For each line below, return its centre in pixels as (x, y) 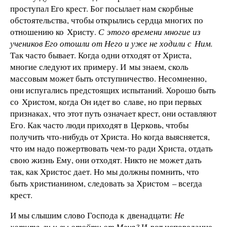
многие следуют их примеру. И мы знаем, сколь (99, 66)
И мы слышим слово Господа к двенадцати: (92, 215)
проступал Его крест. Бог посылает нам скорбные (102, 8)
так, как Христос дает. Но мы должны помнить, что (105, 171)
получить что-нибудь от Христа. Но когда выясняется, (110, 136)
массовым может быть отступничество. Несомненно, (108, 78)
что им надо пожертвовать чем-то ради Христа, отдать (111, 148)
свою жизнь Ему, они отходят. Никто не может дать (106, 160)
